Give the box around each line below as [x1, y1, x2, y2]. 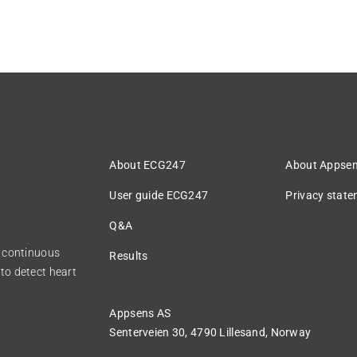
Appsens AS [109, 306, 171, 320]
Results [109, 249, 148, 262]
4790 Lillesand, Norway [190, 325, 312, 339]
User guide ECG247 [109, 188, 209, 202]
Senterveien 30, [109, 325, 191, 339]
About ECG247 [109, 158, 186, 171]
